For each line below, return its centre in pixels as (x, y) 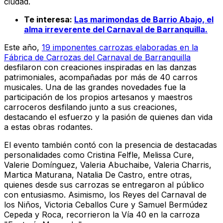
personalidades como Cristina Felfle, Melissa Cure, (99, 155)
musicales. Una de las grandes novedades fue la (95, 87)
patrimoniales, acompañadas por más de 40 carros (101, 77)
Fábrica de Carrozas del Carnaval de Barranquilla (97, 57)
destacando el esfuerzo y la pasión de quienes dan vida (108, 117)
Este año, (23, 47)
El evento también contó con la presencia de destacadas (111, 145)
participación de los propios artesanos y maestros (98, 97)
